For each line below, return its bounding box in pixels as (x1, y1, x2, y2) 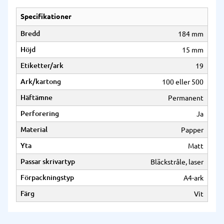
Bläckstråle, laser (150, 157, 203, 166)
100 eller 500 (162, 77, 203, 86)
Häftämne (20, 93, 52, 102)
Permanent (168, 93, 203, 102)
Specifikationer (20, 12, 71, 21)
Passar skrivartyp (20, 157, 75, 166)
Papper (181, 125, 203, 134)
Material (20, 125, 47, 134)
